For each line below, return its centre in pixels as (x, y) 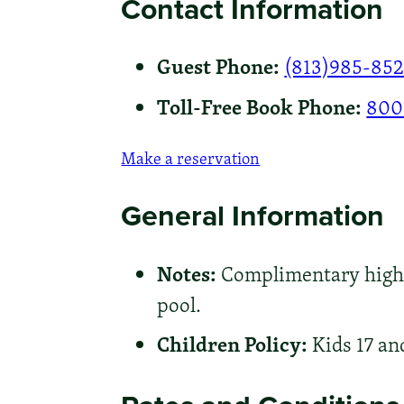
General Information (253, 216)
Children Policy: (233, 343)
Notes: (187, 273)
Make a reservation (191, 159)
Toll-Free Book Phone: (260, 106)
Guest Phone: (219, 66)
